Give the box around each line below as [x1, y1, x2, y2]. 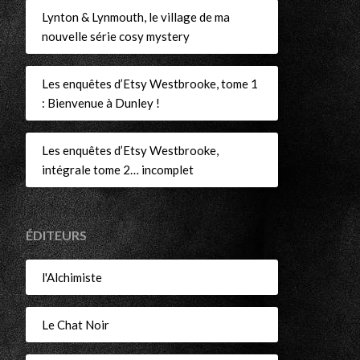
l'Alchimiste [41, 270, 102, 285]
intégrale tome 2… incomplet [41, 162, 194, 178]
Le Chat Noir [41, 317, 109, 333]
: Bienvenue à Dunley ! [41, 96, 160, 111]
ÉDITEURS [25, 227, 87, 243]
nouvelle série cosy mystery [41, 29, 190, 44]
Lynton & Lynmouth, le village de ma [41, 10, 230, 25]
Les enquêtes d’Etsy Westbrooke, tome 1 [41, 76, 258, 92]
